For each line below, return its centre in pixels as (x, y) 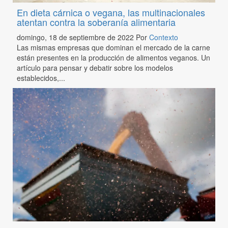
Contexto (163, 37)
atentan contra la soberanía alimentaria (96, 22)
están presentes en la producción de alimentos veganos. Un (113, 57)
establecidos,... (41, 78)
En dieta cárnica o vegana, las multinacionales (111, 12)
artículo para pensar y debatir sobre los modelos (95, 67)
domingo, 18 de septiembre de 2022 (76, 37)
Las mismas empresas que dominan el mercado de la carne (113, 47)
